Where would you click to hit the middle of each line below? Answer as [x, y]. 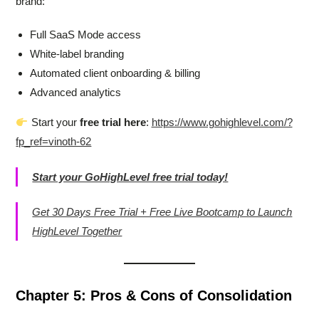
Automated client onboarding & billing [115, 73]
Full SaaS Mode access [86, 35]
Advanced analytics [76, 93]
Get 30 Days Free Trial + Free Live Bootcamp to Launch [162, 212]
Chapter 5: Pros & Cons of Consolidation [154, 296]
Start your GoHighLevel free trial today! [130, 177]
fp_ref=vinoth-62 [54, 142]
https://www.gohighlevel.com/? [222, 122]
